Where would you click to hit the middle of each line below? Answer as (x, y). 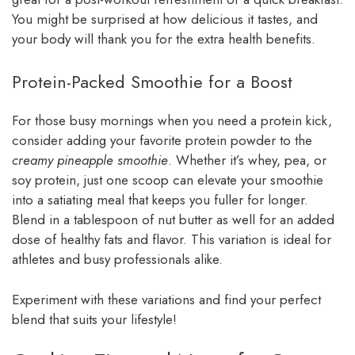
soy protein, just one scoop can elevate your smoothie (168, 180)
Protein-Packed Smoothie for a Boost (152, 82)
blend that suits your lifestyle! (94, 319)
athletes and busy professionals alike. (117, 260)
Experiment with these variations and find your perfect (166, 299)
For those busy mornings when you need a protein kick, (172, 121)
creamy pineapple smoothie (90, 160)
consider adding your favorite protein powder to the (162, 141)
